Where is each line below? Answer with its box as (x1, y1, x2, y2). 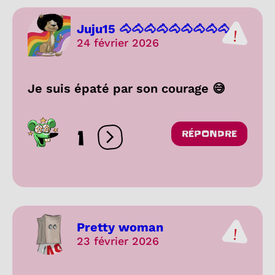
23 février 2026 (77, 234, 159, 247)
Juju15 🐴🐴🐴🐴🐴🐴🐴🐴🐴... (77, 21, 241, 36)
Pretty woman (77, 219, 163, 234)
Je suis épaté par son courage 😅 (28, 81, 225, 96)
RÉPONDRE (182, 128, 237, 141)
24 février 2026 (77, 36, 159, 49)
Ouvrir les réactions (109, 136, 204, 149)
